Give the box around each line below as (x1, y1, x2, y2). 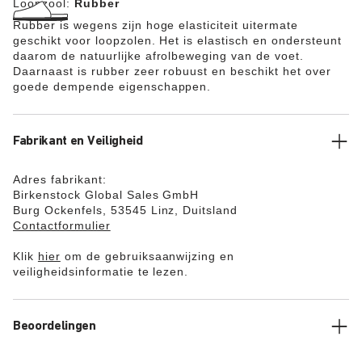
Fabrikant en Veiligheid (13, 135, 143, 148)
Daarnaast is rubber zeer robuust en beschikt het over (13, 65, 331, 78)
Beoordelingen (13, 320, 96, 333)
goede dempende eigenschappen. (13, 80, 212, 93)
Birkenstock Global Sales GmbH (13, 188, 200, 201)
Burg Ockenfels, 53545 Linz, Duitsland (13, 204, 238, 217)
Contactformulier (13, 219, 111, 232)
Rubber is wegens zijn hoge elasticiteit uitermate (13, 19, 299, 32)
